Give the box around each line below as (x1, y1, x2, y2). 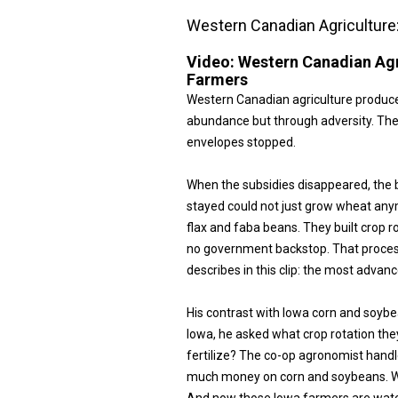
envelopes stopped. (187, 135, 296, 149)
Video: (187, 52, 238, 71)
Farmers (187, 70, 248, 89)
